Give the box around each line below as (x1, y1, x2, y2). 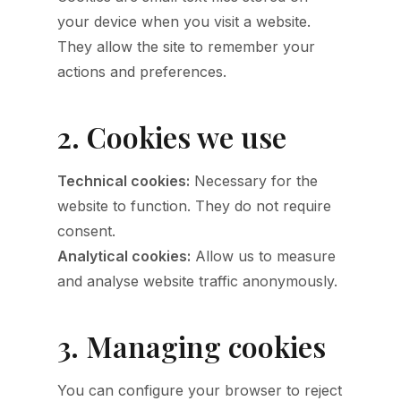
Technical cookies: (57, 172, 190, 190)
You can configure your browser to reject (57, 381, 342, 399)
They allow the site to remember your (57, 38, 315, 55)
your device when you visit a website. (57, 13, 311, 30)
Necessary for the (190, 172, 318, 190)
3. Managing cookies (57, 327, 326, 365)
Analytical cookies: (57, 247, 191, 265)
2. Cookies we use (57, 117, 286, 156)
